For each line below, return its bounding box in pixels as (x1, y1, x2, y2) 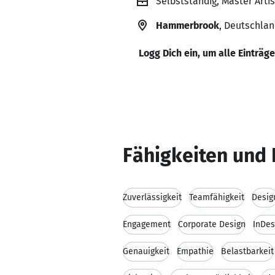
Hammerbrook (156, 20, 219, 31)
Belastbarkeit (221, 246, 274, 257)
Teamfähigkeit (189, 192, 244, 203)
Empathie (177, 246, 214, 257)
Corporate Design (178, 219, 246, 230)
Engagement (123, 219, 171, 230)
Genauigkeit (123, 246, 169, 257)
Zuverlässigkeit (123, 192, 182, 203)
